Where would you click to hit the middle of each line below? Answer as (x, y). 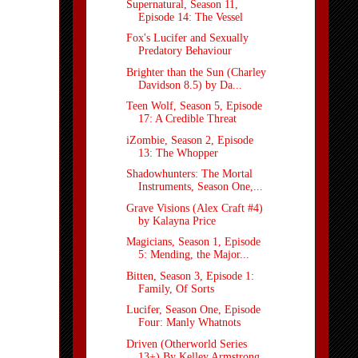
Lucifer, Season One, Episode (193, 310)
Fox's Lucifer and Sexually (187, 38)
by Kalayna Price (177, 221)
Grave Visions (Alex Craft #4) (194, 208)
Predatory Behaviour (185, 51)
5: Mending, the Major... (193, 255)
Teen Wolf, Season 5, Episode (194, 106)
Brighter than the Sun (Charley (196, 72)
